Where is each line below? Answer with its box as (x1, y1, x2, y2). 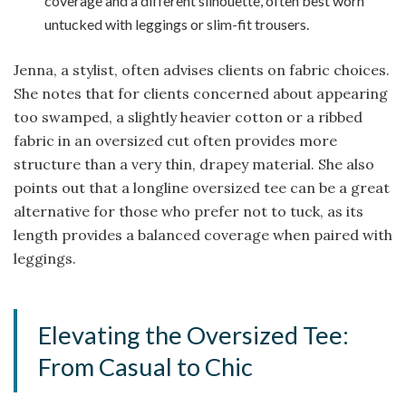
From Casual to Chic (38, 352, 254, 382)
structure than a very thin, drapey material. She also (14, 154, 374, 173)
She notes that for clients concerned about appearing (14, 83, 388, 102)
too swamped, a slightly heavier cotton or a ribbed (14, 107, 362, 126)
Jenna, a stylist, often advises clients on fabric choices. (14, 60, 390, 79)
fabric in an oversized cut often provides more (14, 130, 337, 150)
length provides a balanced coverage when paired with (14, 225, 392, 244)
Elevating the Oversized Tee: (38, 320, 350, 351)
